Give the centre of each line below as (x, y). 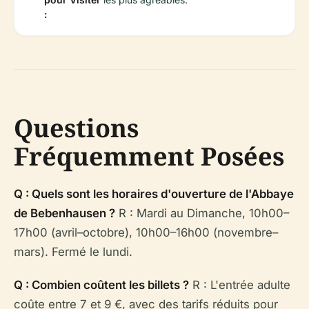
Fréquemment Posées (149, 156)
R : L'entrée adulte (240, 285)
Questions (76, 128)
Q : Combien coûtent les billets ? (101, 285)
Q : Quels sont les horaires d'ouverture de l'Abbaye (154, 193)
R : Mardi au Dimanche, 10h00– (202, 213)
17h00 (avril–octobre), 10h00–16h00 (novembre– (146, 232)
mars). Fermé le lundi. (73, 251)
